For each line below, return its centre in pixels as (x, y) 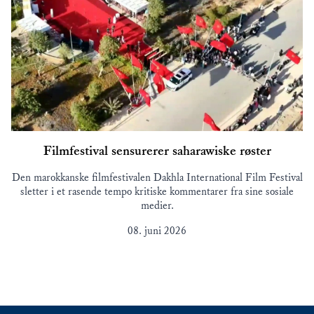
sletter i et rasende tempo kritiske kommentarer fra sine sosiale (157, 192)
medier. (157, 206)
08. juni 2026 (157, 231)
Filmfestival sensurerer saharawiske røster (157, 151)
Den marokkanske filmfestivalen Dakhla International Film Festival (157, 178)
